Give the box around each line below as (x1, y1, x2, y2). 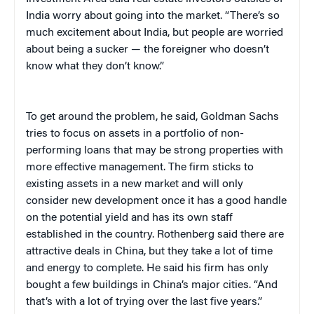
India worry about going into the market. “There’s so (26, 10, 280, 22)
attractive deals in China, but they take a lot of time (26, 245, 273, 257)
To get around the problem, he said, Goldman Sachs (26, 111, 279, 123)
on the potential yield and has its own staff (26, 212, 233, 224)
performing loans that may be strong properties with (26, 144, 283, 156)
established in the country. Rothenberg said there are (26, 228, 284, 240)
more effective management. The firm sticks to (26, 161, 254, 173)
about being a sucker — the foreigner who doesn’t (26, 43, 269, 55)
